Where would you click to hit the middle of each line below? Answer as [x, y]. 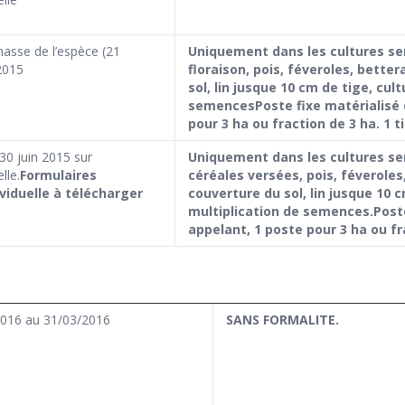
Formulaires [58, 175]
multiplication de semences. [281, 212]
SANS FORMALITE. [283, 320]
